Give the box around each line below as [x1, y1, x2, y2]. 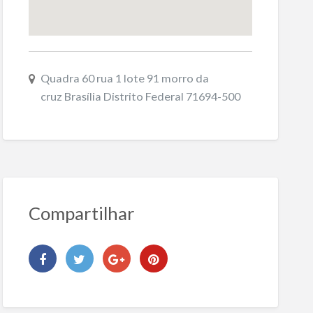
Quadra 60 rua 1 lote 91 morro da [40, 71, 209, 85]
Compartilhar [28, 202, 135, 224]
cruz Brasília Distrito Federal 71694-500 [40, 89, 240, 103]
